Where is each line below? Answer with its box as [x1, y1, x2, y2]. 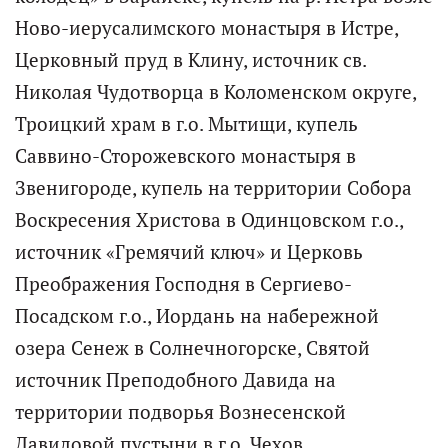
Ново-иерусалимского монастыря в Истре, [15, 15, 398, 40]
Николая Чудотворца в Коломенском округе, [15, 79, 416, 104]
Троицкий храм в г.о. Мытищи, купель [15, 111, 358, 136]
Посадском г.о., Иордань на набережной [15, 303, 379, 328]
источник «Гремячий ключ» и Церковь [15, 239, 363, 264]
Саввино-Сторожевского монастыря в [15, 143, 356, 168]
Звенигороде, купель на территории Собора [15, 175, 412, 200]
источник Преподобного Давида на [15, 367, 336, 392]
